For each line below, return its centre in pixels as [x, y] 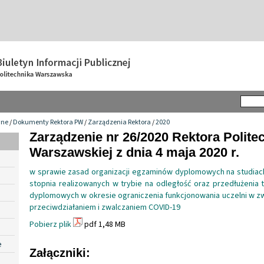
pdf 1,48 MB [104, 224]
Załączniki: [60, 253]
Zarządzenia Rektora [119, 122]
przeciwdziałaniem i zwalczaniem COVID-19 [105, 207]
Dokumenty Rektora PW [48, 122]
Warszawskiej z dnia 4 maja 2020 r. [134, 152]
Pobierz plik [50, 224]
